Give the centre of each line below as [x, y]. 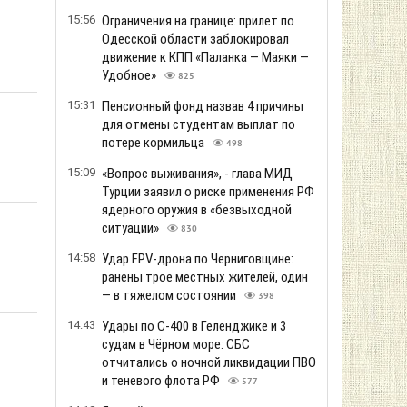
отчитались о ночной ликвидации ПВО [209, 362]
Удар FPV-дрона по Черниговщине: [198, 259]
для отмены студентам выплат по [199, 124]
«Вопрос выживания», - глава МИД [197, 174]
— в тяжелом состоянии [170, 295]
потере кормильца [154, 143]
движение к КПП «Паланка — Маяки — [205, 57]
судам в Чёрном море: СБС [176, 344]
